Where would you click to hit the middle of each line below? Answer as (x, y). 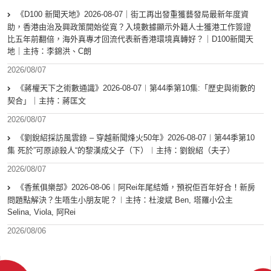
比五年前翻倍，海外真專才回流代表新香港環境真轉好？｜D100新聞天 (130, 39)
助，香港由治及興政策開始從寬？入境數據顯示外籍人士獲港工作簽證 (129, 27)
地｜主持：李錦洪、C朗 (49, 51)
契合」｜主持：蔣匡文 (47, 101)
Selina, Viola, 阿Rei (41, 212)
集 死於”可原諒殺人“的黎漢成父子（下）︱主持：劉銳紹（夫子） (121, 151)
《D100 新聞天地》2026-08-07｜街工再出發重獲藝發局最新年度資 (132, 15)
